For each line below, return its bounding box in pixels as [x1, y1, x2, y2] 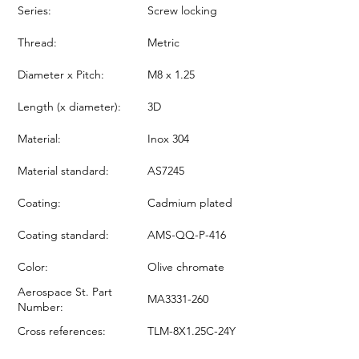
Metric [147, 34, 179, 50]
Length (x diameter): [18, 99, 121, 114]
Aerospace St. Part [18, 284, 112, 299]
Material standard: [18, 163, 109, 178]
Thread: [18, 34, 57, 50]
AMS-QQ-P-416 [147, 227, 226, 242]
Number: [18, 300, 63, 314]
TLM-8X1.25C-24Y [147, 323, 236, 338]
